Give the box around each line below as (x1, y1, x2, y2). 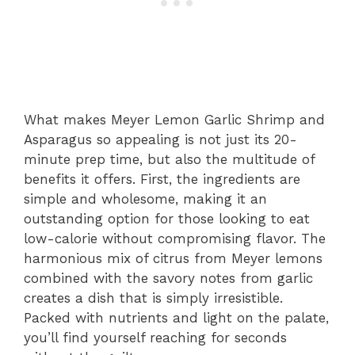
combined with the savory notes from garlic (24, 270, 313, 287)
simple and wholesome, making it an (24, 191, 267, 208)
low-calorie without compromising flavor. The (24, 231, 326, 247)
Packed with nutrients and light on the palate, (24, 310, 329, 326)
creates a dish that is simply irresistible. (24, 290, 283, 307)
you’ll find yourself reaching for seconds (24, 330, 287, 346)
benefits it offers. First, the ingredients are (24, 171, 300, 188)
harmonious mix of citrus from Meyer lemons (24, 250, 323, 267)
